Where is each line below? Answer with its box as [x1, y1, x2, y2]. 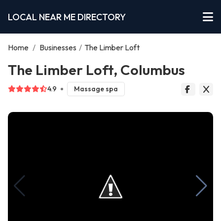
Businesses [39, 42, 76, 52]
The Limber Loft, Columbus [8, 61, 185, 78]
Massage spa [74, 84, 118, 94]
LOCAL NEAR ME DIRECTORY [8, 11, 126, 23]
